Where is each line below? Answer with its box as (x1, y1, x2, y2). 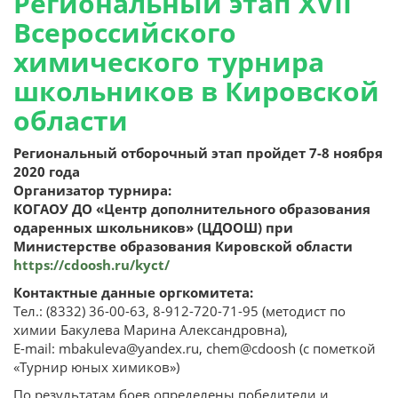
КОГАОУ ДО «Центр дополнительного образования (13, 200, 370, 218)
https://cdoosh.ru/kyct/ (13, 256, 170, 274)
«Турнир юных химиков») (13, 358, 179, 376)
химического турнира (13, 44, 324, 80)
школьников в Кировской (13, 73, 379, 109)
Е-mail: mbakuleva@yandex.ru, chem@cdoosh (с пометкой (13, 339, 376, 357)
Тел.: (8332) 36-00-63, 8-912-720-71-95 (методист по (13, 302, 346, 320)
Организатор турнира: (13, 181, 171, 199)
